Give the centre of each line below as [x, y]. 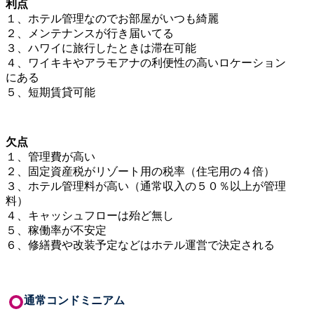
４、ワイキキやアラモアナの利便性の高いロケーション [146, 62]
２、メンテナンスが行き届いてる [90, 33]
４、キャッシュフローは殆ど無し [90, 215]
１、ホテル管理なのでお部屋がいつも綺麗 [112, 18]
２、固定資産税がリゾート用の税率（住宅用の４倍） [140, 171]
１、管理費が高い [50, 156]
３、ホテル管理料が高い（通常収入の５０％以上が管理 [146, 186]
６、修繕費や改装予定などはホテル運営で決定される [140, 245]
